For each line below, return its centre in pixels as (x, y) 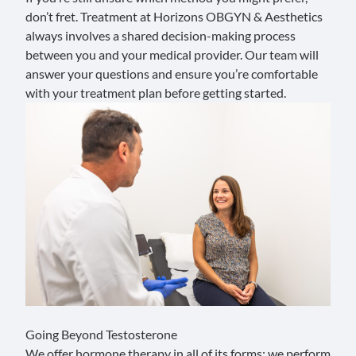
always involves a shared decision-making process (161, 35)
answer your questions (87, 73)
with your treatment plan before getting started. (156, 92)
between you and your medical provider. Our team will (172, 54)
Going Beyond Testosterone (101, 334)
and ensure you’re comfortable (234, 73)
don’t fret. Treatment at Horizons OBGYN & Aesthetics (174, 16)
